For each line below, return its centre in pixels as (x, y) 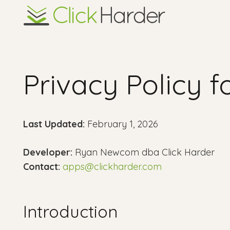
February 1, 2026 (121, 124)
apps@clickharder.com (112, 167)
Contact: (42, 167)
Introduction (70, 212)
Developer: (48, 152)
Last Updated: (54, 124)
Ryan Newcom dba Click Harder (143, 152)
